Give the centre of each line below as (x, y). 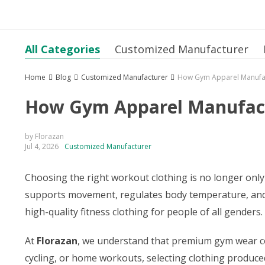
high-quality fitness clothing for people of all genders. (144, 212)
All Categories (62, 49)
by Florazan (44, 136)
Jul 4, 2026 (42, 146)
